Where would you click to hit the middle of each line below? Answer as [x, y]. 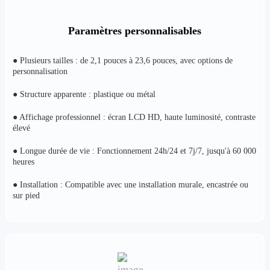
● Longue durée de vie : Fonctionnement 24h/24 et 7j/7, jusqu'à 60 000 [134, 151]
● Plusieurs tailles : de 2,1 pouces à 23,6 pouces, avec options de [122, 60]
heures [23, 162]
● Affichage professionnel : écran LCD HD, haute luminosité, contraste [134, 117]
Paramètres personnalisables [135, 30]
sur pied [26, 195]
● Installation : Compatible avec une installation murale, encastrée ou [130, 184]
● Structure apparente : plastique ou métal [84, 94]
